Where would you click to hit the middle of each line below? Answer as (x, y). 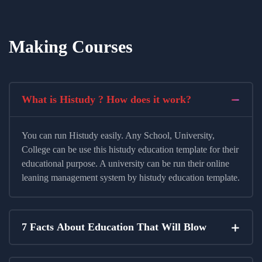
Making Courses (71, 47)
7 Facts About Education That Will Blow (114, 227)
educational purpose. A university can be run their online (125, 164)
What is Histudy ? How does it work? (106, 100)
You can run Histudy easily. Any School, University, (118, 136)
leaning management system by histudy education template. (131, 178)
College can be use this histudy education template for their (130, 150)
